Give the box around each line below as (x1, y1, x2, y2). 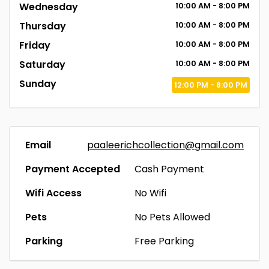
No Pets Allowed (134, 210, 210, 224)
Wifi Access (25, 186, 82, 200)
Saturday (19, 57, 65, 71)
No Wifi (134, 186, 166, 200)
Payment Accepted (25, 162, 120, 176)
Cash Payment (134, 162, 204, 176)
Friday (19, 38, 50, 52)
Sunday (19, 76, 56, 91)
